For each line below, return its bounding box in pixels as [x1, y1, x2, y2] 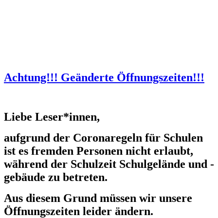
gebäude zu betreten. [4, 170, 108, 183]
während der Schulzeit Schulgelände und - [4, 157, 214, 170]
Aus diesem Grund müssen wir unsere [4, 191, 192, 204]
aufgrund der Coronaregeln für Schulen [4, 131, 203, 144]
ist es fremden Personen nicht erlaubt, [4, 144, 193, 157]
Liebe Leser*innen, [4, 110, 100, 123]
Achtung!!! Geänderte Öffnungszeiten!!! [4, 71, 204, 84]
